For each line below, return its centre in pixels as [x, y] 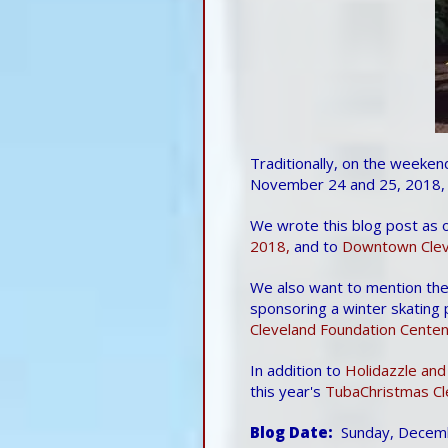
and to [316, 245]
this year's [287, 390]
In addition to [297, 369]
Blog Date [289, 431]
